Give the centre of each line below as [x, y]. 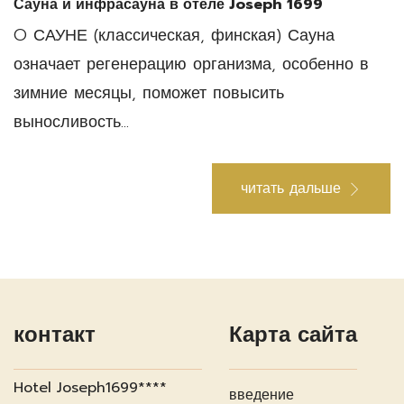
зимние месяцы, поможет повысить [149, 92]
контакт [55, 334]
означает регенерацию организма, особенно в [191, 64]
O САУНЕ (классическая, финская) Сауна [174, 35]
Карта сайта [293, 334]
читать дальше [291, 188]
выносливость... [71, 121]
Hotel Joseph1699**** [90, 387]
